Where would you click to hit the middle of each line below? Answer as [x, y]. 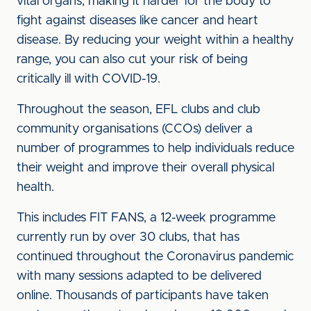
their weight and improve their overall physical [145, 168]
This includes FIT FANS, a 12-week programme [146, 218]
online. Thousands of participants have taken [143, 296]
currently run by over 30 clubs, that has [128, 237]
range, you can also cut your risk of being [132, 60]
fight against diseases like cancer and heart [137, 21]
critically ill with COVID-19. [89, 79]
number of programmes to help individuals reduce [155, 149]
